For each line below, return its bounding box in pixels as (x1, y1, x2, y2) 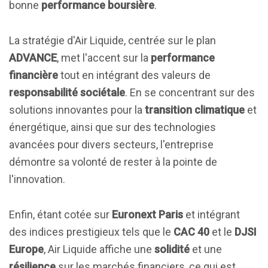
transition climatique (145, 103, 245, 116)
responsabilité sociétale (9, 86, 125, 99)
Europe (9, 243, 44, 255)
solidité (154, 243, 190, 255)
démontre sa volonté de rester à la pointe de (9, 156, 217, 168)
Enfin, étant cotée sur (9, 208, 112, 221)
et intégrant (183, 208, 240, 221)
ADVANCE (9, 51, 57, 64)
